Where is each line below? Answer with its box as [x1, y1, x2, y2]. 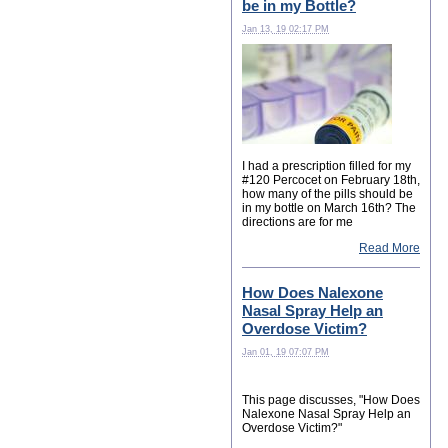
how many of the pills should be [242, 186, 413, 201]
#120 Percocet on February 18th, [242, 172, 420, 187]
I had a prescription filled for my [242, 158, 411, 173]
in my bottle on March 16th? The [242, 200, 416, 215]
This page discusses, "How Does [242, 392, 420, 407]
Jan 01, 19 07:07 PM [242, 347, 329, 358]
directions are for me [242, 214, 353, 229]
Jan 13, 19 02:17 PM [242, 24, 329, 35]
